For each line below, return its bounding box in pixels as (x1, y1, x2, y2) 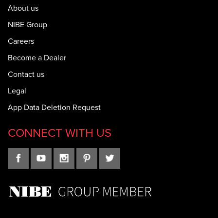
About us (8, 2, 38, 14)
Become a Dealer (8, 52, 66, 63)
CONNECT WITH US (8, 124, 111, 142)
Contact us (8, 68, 44, 80)
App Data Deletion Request (8, 101, 101, 113)
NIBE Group (8, 18, 47, 30)
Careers (8, 35, 34, 47)
